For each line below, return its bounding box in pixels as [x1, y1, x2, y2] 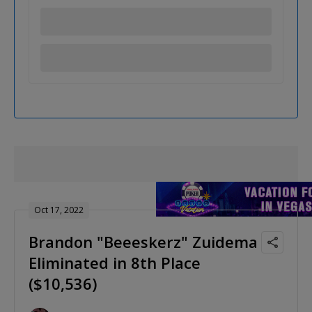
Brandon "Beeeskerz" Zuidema [29, 231, 258, 252]
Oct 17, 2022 [34, 203, 84, 216]
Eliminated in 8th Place [29, 251, 201, 273]
